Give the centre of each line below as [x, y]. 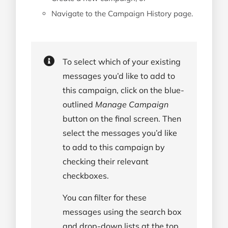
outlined [79, 104]
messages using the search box [122, 212]
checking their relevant [106, 161]
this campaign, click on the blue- [123, 90]
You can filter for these [105, 197]
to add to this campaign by [114, 147]
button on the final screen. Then [122, 119]
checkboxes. [86, 176]
